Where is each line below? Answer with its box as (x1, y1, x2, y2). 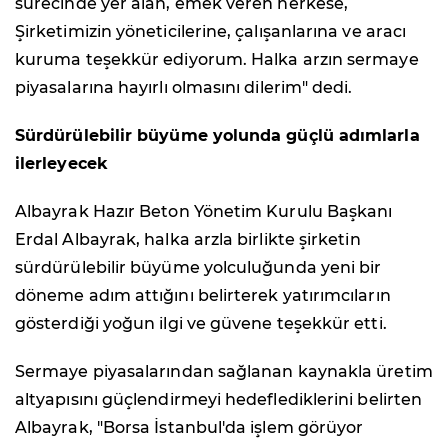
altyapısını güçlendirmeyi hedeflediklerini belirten (15, 389, 423, 409)
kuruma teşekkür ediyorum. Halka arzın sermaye (15, 49, 419, 69)
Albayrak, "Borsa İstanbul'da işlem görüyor (15, 417, 364, 437)
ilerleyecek (15, 153, 108, 173)
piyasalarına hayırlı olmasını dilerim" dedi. (15, 77, 353, 97)
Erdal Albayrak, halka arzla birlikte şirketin (15, 229, 361, 249)
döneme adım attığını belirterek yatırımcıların (15, 285, 391, 305)
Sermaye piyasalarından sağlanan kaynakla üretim (15, 361, 433, 381)
